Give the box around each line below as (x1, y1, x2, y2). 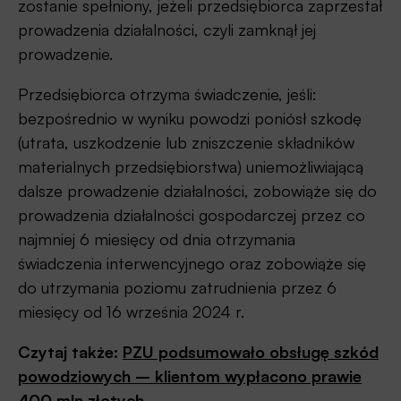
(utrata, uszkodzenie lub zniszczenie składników (18, 132, 354, 153)
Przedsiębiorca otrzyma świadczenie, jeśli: (18, 84, 317, 105)
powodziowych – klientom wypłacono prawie (18, 366, 362, 387)
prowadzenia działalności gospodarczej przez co (18, 205, 365, 226)
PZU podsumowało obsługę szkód (123, 342, 379, 363)
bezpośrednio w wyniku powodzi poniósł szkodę (18, 108, 362, 129)
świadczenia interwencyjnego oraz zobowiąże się (18, 253, 366, 274)
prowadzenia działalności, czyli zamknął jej (18, 20, 316, 40)
